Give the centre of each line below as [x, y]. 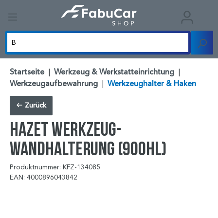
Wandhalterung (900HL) [88, 148]
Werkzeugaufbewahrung [54, 84]
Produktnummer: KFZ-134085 [55, 167]
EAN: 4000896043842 [44, 178]
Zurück [35, 106]
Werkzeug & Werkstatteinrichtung [114, 72]
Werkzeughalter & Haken [152, 84]
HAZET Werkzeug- [65, 129]
